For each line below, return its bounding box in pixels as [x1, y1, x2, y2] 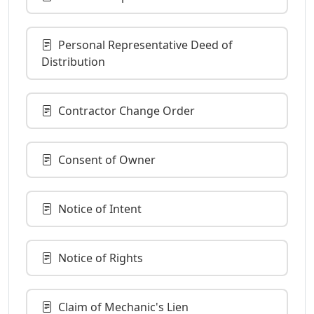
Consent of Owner [58, 151, 156, 168]
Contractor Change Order [58, 102, 195, 118]
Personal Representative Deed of [58, 36, 233, 53]
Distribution [41, 53, 105, 69]
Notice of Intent [58, 200, 142, 217]
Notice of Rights [58, 250, 143, 266]
